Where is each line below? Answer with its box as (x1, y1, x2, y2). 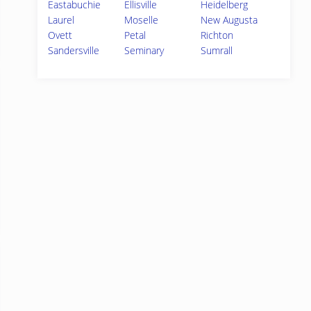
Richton (201, 28, 234, 42)
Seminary (124, 44, 165, 57)
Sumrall (201, 44, 233, 57)
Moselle (124, 13, 159, 26)
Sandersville (48, 44, 99, 57)
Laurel (48, 13, 74, 26)
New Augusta (201, 13, 258, 26)
